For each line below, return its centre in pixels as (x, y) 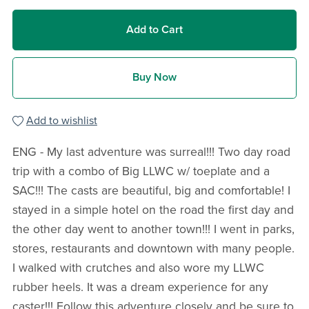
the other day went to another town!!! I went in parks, (153, 229)
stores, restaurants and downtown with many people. (153, 248)
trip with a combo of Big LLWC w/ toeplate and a (141, 171)
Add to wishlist (61, 120)
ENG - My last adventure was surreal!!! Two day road (151, 152)
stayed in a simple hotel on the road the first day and (153, 210)
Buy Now (154, 78)
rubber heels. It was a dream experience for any (140, 287)
